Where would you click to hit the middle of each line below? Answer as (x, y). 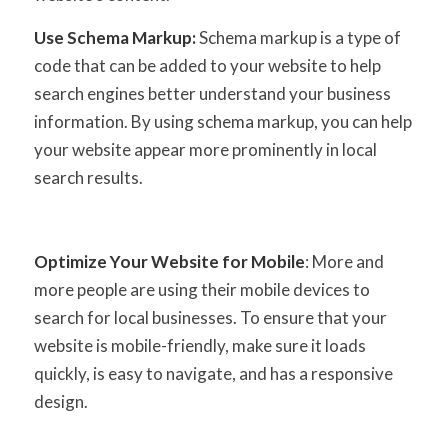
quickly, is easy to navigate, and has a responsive (213, 374)
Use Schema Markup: (114, 37)
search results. (88, 177)
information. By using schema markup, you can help (222, 121)
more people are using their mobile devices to (201, 290)
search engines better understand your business (212, 93)
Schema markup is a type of (298, 37)
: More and (344, 262)
